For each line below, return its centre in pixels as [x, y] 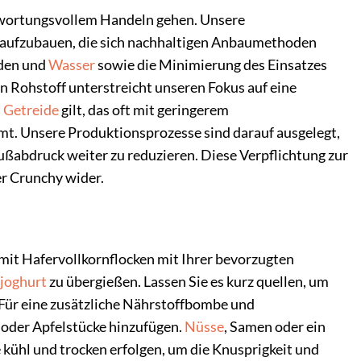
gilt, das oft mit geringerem [144, 110]
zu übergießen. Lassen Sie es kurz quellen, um [188, 281]
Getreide [31, 110]
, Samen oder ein [275, 326]
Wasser [72, 64]
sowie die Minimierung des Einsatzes [211, 64]
